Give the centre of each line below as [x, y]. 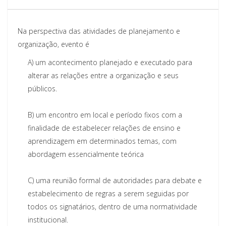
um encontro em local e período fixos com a [108, 115]
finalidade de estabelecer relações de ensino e [104, 128]
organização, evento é [53, 44]
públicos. [42, 88]
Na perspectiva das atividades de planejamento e [99, 31]
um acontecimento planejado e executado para [113, 62]
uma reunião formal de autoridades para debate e [118, 180]
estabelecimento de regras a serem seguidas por [108, 193]
